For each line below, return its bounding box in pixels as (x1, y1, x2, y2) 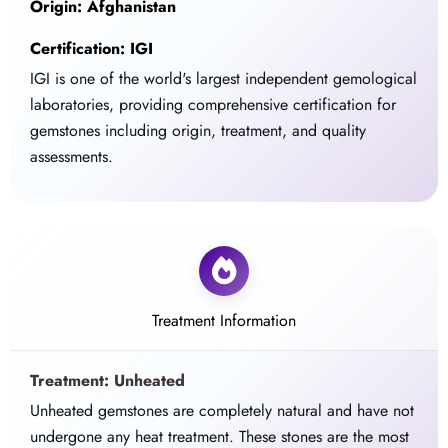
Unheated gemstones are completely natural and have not (30, 399, 415, 423)
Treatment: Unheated (30, 369, 186, 393)
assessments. (30, 145, 114, 169)
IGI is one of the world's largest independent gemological (30, 67, 418, 91)
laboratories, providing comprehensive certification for (30, 93, 397, 117)
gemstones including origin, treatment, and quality (30, 119, 367, 143)
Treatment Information (152, 309, 296, 333)
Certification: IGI (30, 37, 154, 61)
